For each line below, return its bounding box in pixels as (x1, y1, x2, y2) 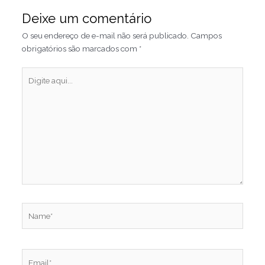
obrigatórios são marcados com (21, 44, 139, 54)
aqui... (21, 81, 43, 91)
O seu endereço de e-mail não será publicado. (21, 31, 189, 41)
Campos (190, 31, 222, 41)
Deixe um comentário (21, 11, 151, 27)
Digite (21, 68, 43, 78)
